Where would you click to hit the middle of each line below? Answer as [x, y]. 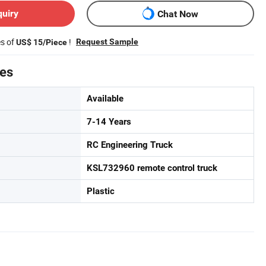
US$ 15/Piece [42, 42]
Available [105, 99]
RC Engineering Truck [130, 145]
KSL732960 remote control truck [152, 168]
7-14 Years [109, 122]
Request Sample [107, 42]
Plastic [101, 191]
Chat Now [178, 14]
